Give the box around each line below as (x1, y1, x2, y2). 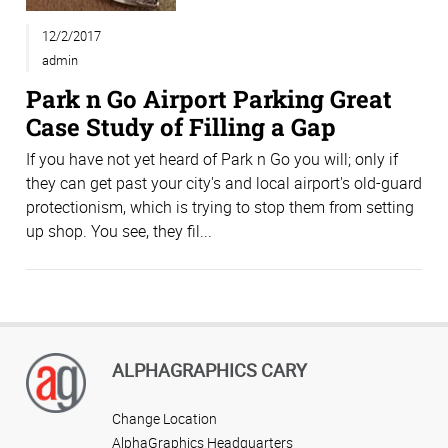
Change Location (112, 408, 217, 428)
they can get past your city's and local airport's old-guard (26, 172, 422, 195)
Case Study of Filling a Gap (26, 110, 336, 142)
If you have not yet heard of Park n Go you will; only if (26, 148, 398, 171)
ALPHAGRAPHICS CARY (112, 357, 307, 382)
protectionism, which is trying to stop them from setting (26, 196, 414, 219)
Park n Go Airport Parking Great (26, 82, 392, 114)
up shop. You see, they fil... (26, 220, 212, 243)
